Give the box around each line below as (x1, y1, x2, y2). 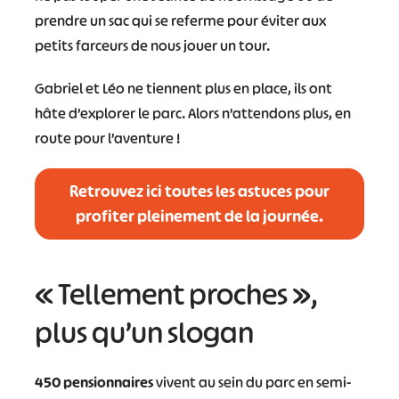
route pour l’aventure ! (34, 128, 180, 148)
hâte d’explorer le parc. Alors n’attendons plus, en (34, 103, 351, 123)
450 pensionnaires (34, 372, 153, 392)
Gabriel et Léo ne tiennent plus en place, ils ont (34, 78, 332, 98)
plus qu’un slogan (34, 313, 254, 352)
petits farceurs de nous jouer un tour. (34, 36, 270, 55)
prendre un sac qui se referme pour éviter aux (34, 11, 326, 30)
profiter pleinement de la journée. (75, 206, 323, 227)
